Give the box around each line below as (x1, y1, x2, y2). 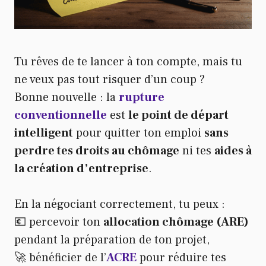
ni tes (179, 143, 214, 159)
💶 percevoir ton (14, 214, 103, 230)
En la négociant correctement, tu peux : (14, 197, 225, 213)
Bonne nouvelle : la (14, 90, 119, 106)
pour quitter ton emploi (73, 125, 204, 141)
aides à (214, 143, 252, 159)
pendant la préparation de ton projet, (14, 232, 210, 248)
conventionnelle (14, 107, 107, 123)
